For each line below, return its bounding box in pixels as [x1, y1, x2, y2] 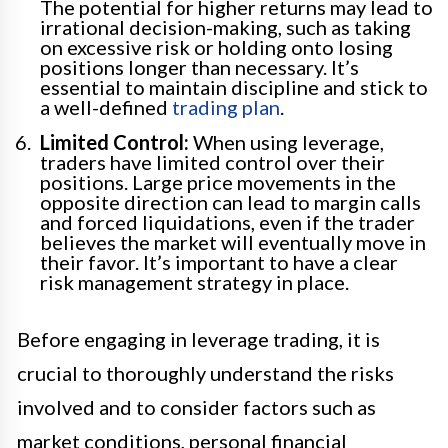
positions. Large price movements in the [40, 170, 396, 195]
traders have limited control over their [40, 150, 385, 175]
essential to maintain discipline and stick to [40, 75, 428, 100]
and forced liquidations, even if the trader [40, 210, 415, 235]
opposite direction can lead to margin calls [40, 190, 421, 215]
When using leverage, [189, 130, 384, 155]
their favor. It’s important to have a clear [40, 250, 398, 275]
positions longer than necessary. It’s [40, 55, 359, 80]
